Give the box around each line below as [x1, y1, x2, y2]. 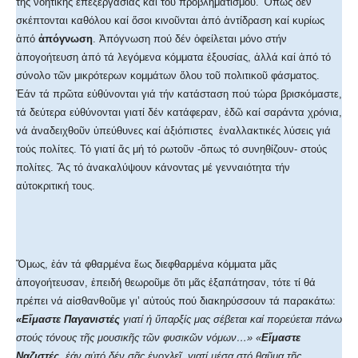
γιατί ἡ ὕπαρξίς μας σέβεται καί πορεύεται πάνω [120, 313, 342, 326]
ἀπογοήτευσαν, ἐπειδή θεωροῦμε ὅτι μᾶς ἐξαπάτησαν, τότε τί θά [16, 276, 316, 289]
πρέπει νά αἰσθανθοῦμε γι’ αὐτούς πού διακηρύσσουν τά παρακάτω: [16, 295, 336, 308]
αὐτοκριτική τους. [16, 180, 95, 193]
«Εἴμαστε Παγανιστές [16, 313, 120, 326]
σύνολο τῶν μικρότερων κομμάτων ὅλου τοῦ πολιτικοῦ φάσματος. [16, 70, 320, 82]
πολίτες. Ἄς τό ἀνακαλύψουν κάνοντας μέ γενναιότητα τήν [16, 161, 290, 174]
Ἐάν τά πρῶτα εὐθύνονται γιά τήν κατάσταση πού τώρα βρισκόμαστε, [16, 88, 342, 101]
